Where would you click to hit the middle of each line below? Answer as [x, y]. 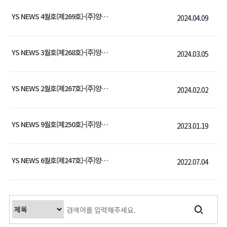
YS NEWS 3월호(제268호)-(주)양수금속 [105, 52]
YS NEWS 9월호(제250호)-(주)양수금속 [105, 124]
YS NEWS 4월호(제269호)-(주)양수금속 [105, 16]
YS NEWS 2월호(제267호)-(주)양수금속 [105, 88]
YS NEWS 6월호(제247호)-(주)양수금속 [105, 160]
